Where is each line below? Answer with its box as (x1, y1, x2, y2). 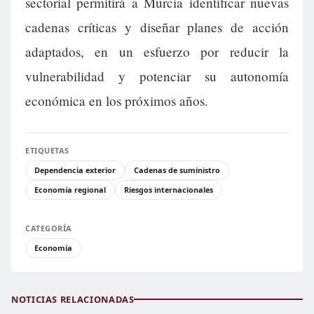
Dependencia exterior (34, 164, 116, 175)
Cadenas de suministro (134, 164, 220, 175)
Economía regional (34, 184, 106, 195)
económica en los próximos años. (25, 91, 208, 109)
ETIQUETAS (25, 144, 69, 156)
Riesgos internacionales (124, 184, 213, 195)
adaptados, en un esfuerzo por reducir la (25, 42, 289, 60)
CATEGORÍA (25, 222, 72, 233)
